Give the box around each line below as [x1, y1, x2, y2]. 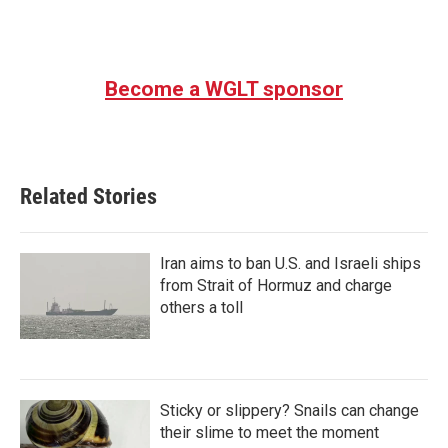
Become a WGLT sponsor [105, 77, 343, 101]
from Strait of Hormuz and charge [160, 276, 392, 295]
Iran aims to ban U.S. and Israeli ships [160, 254, 421, 273]
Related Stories [20, 184, 157, 209]
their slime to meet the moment [160, 423, 379, 442]
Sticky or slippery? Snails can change [160, 401, 419, 420]
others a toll [160, 298, 243, 317]
